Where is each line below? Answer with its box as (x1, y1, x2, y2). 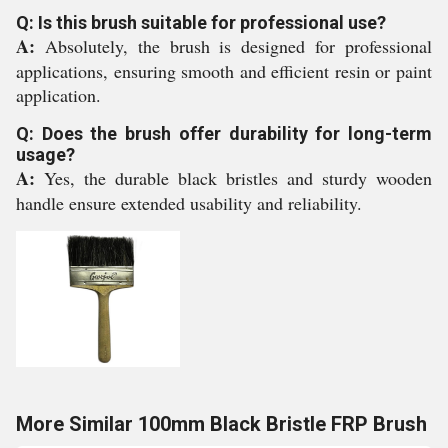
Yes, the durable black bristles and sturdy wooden (44, 166, 432, 190)
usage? (16, 144, 75, 165)
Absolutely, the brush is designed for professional (44, 34, 433, 58)
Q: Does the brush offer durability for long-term (16, 123, 432, 144)
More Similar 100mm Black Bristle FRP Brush (16, 412, 427, 436)
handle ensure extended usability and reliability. (16, 191, 362, 215)
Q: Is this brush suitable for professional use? (16, 12, 386, 33)
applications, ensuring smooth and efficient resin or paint (16, 59, 432, 83)
